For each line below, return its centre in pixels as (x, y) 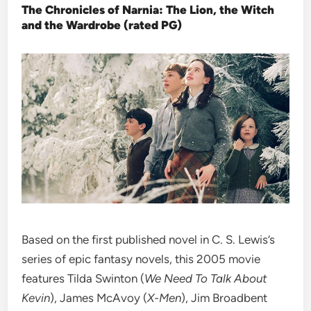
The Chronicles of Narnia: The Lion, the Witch (148, 9)
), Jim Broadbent (225, 298)
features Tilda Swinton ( (83, 279)
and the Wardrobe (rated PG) (102, 25)
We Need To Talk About (206, 279)
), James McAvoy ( (99, 298)
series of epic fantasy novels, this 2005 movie (141, 259)
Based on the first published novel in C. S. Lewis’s (149, 240)
